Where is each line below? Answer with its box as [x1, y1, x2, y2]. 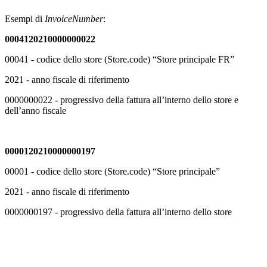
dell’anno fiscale [5, 105, 66, 116]
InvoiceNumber [45, 13, 103, 24]
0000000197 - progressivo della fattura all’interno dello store [5, 206, 232, 217]
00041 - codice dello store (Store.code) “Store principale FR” [5, 54, 234, 64]
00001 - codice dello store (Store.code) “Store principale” [5, 166, 220, 176]
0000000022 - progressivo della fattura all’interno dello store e [5, 94, 238, 105]
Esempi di [5, 13, 45, 24]
